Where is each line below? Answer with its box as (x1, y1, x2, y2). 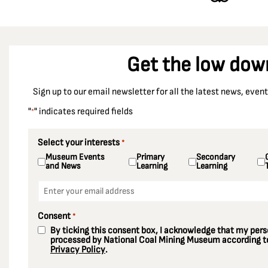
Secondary (196, 151, 235, 163)
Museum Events (45, 151, 105, 163)
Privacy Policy (50, 244, 105, 255)
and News (45, 160, 81, 172)
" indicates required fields (34, 106, 133, 117)
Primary (136, 151, 165, 163)
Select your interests (38, 137, 120, 148)
